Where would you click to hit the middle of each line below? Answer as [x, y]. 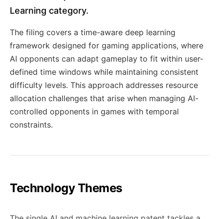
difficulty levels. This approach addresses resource [104, 85]
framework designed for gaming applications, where [107, 45]
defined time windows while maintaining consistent [104, 72]
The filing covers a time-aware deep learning [93, 32]
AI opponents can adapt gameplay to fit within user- [107, 59]
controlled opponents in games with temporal [94, 111]
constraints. [31, 125]
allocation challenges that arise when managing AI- [104, 98]
